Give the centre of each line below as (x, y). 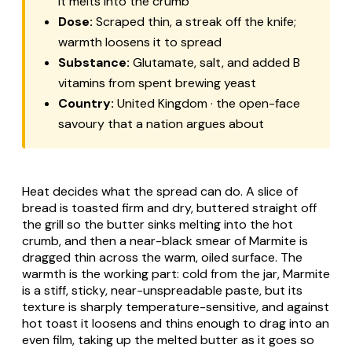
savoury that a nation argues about (161, 124)
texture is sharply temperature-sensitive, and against (176, 307)
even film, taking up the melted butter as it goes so (168, 340)
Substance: (94, 63)
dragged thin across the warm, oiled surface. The (162, 258)
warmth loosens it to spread (140, 42)
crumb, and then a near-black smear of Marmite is (165, 241)
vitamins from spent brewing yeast (157, 83)
